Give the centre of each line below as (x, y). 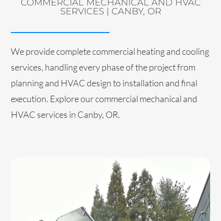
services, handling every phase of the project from (103, 67)
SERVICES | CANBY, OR (110, 12)
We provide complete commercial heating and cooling (110, 52)
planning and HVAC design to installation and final (104, 83)
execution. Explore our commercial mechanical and (104, 99)
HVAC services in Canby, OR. (66, 115)
